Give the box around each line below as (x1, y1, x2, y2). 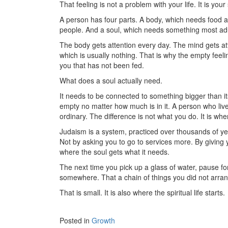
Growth (92, 215, 115, 225)
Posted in (60, 215, 92, 225)
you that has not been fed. (60, 60, 144, 70)
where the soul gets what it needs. (60, 146, 169, 157)
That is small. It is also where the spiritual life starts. (60, 187, 225, 197)
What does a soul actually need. (60, 75, 162, 85)
